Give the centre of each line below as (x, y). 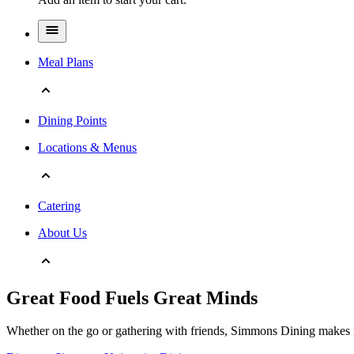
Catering (59, 205)
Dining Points (72, 120)
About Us (62, 232)
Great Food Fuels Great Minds (132, 298)
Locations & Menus (87, 147)
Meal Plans (66, 62)
